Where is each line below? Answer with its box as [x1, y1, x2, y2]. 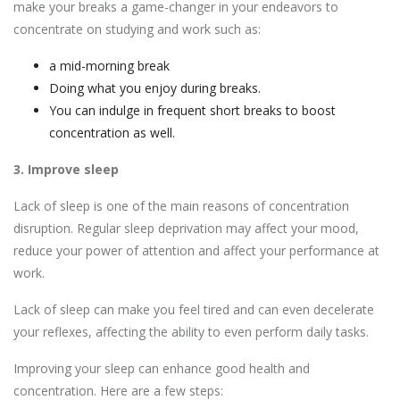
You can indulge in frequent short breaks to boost [49, 101, 336, 119]
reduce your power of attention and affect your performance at [13, 241, 379, 259]
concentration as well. [49, 123, 175, 141]
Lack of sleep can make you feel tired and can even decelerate [13, 300, 374, 318]
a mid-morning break [49, 56, 173, 74]
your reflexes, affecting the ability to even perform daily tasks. [13, 322, 369, 340]
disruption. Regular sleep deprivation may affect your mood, [13, 219, 359, 237]
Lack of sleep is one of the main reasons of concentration [13, 196, 349, 214]
